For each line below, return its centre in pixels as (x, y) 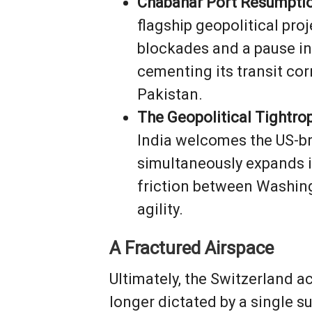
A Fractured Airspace (192, 248)
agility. (161, 210)
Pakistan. (170, 95)
